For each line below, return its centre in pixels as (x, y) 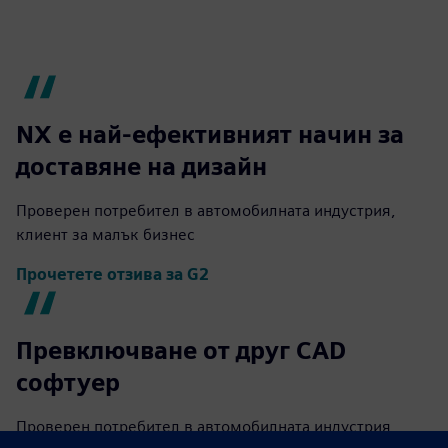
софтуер (68, 382)
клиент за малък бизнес (105, 234)
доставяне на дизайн (141, 166)
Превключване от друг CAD (181, 350)
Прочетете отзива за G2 (112, 275)
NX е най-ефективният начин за (210, 134)
